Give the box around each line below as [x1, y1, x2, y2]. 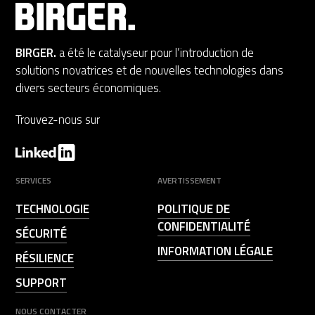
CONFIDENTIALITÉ [157, 217, 250, 236]
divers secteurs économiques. [15, 79, 162, 97]
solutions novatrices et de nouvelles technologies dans [15, 61, 284, 79]
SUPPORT [15, 274, 67, 292]
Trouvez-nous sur [15, 110, 101, 129]
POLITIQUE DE [157, 200, 230, 218]
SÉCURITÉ [15, 224, 67, 243]
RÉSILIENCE [15, 249, 75, 267]
